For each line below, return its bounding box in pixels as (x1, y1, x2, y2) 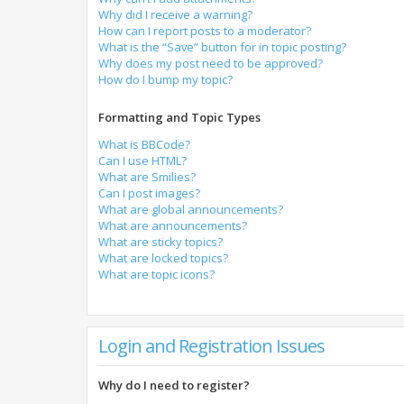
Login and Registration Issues (98, 334, 325, 358)
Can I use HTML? (98, 152, 187, 169)
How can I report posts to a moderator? (98, 23, 311, 39)
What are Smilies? (98, 169, 196, 185)
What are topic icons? (98, 266, 215, 282)
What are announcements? (98, 217, 247, 234)
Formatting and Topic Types (98, 109, 261, 125)
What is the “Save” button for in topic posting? (98, 39, 346, 55)
